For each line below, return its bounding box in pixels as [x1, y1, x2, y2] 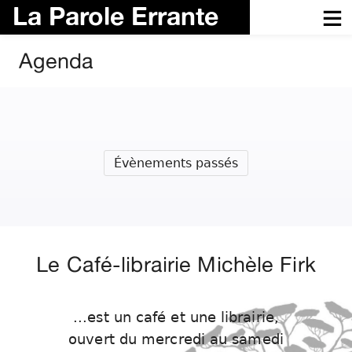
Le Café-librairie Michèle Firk [36, 251, 316, 277]
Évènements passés [114, 156, 238, 170]
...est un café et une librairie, [73, 310, 279, 326]
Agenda [19, 48, 93, 73]
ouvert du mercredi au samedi [68, 332, 284, 348]
